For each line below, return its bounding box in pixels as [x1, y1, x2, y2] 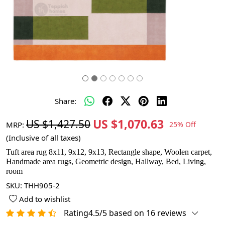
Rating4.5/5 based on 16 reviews [64, 207, 186, 218]
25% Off [169, 119, 196, 129]
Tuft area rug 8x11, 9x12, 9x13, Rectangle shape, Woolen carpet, [6, 148, 212, 156]
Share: [54, 96, 76, 106]
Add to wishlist [17, 194, 71, 204]
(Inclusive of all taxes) [6, 133, 81, 143]
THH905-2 [24, 180, 60, 190]
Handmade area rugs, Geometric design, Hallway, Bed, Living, [6, 157, 206, 166]
